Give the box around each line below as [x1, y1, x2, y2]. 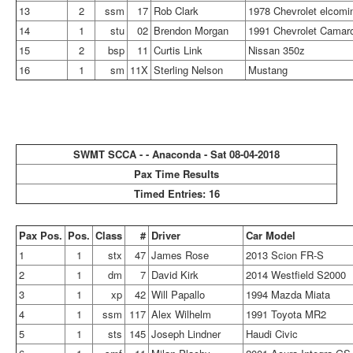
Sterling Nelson [154, 62, 223, 77]
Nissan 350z [248, 43, 305, 58]
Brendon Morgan [154, 23, 229, 38]
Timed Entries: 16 [133, 186, 220, 201]
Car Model [246, 228, 295, 243]
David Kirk [151, 267, 199, 282]
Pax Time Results [134, 166, 219, 181]
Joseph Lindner [151, 326, 221, 341]
